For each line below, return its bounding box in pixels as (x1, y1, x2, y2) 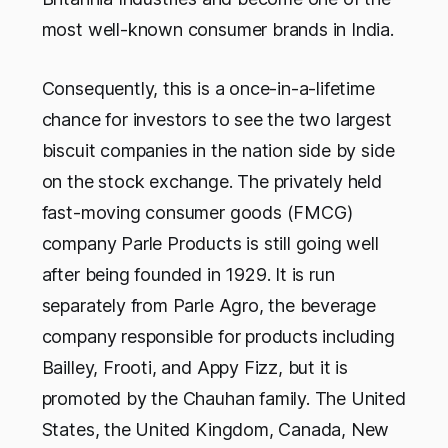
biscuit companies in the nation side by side (41, 140, 395, 162)
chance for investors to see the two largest (41, 109, 392, 131)
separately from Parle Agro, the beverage (41, 295, 377, 317)
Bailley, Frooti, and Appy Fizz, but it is (41, 357, 348, 379)
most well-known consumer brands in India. (41, 19, 394, 41)
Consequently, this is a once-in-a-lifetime (41, 78, 375, 100)
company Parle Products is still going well (41, 233, 379, 255)
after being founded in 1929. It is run (41, 264, 335, 286)
